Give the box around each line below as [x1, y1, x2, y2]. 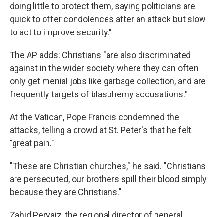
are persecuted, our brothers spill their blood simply [10, 174, 207, 184]
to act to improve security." [10, 27, 112, 37]
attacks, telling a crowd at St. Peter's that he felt [10, 125, 191, 135]
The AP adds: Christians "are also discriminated [10, 50, 191, 60]
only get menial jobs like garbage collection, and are [10, 76, 206, 86]
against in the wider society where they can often [10, 63, 199, 73]
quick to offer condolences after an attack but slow [10, 14, 206, 24]
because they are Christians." [10, 187, 122, 197]
